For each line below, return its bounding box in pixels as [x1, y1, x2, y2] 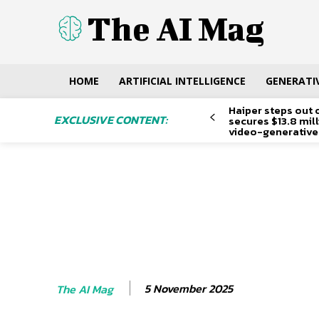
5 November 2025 [145, 280, 233, 298]
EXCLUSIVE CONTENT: [54, 111, 167, 128]
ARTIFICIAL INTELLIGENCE [119, 74, 246, 88]
